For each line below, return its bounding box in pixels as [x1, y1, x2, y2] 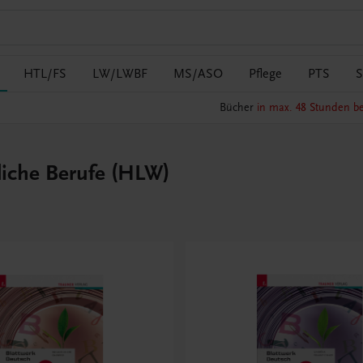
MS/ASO [173, 66, 223, 81]
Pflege [249, 66, 282, 81]
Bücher [219, 100, 257, 115]
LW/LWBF [92, 66, 147, 81]
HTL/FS [23, 66, 66, 81]
